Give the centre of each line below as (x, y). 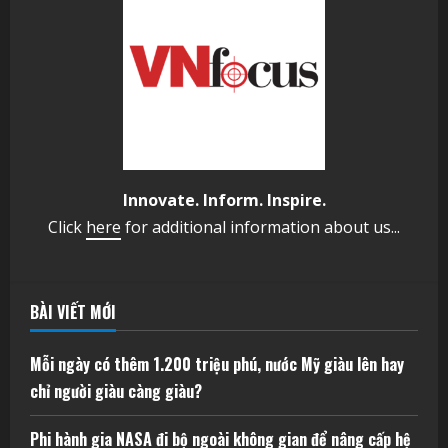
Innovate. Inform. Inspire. (224, 199)
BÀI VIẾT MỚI (73, 311)
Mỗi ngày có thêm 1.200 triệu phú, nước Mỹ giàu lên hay (217, 363)
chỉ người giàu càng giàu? (116, 390)
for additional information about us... (260, 226)
